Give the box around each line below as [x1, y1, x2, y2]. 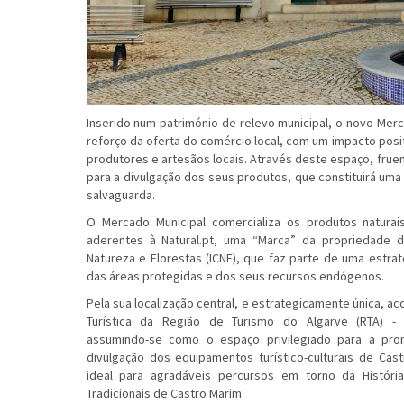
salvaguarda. [86, 187, 155, 204]
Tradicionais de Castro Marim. [86, 385, 244, 402]
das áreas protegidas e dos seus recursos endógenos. [86, 268, 384, 285]
